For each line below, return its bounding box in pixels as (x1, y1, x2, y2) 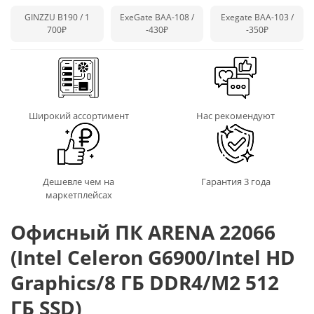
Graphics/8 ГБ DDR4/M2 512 (11, 268, 279, 296)
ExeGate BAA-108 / (119, 11, 194, 23)
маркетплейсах (45, 188, 112, 201)
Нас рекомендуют (196, 109, 275, 122)
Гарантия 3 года (200, 175, 271, 188)
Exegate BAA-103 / (220, 11, 294, 23)
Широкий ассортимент (28, 109, 129, 122)
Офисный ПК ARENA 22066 (11, 218, 275, 245)
